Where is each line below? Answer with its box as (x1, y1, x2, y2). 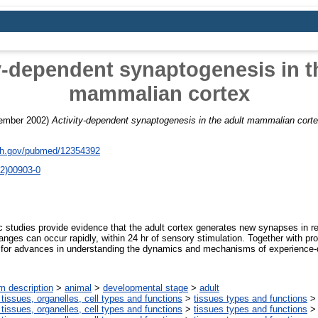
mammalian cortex (68, 82, 250, 105)
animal (65, 283, 92, 294)
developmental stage (103, 283, 188, 294)
